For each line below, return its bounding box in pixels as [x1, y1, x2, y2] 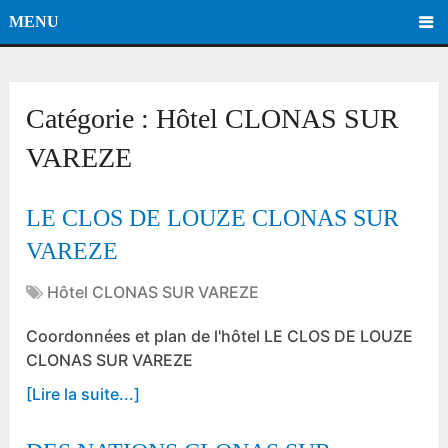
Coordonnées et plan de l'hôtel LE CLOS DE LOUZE [26, 326, 414, 347]
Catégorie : [26, 103, 157, 135]
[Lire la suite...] [26, 384, 141, 405]
